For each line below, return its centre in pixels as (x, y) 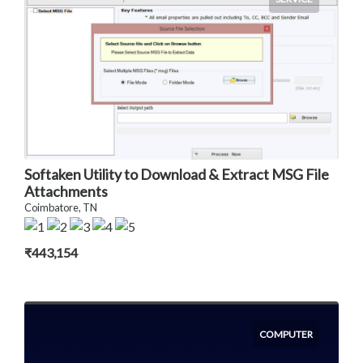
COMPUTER (286, 335)
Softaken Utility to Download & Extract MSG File (177, 175)
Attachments (66, 192)
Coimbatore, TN (61, 208)
